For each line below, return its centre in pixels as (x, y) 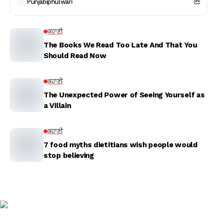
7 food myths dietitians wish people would (121, 145)
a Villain (57, 106)
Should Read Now (75, 56)
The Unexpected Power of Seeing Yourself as (124, 95)
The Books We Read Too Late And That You (120, 45)
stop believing (69, 155)
